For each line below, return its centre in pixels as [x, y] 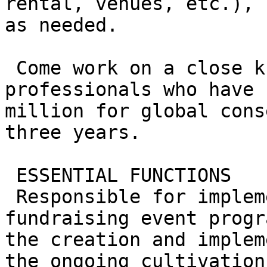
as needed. [61, 25]
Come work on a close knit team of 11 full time [10, 68]
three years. [73, 133]
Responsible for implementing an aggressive [10, 197]
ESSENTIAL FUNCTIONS [10, 176]
